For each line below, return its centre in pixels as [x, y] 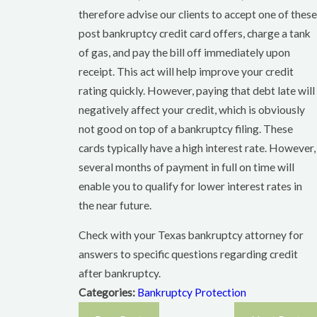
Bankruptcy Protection [192, 293]
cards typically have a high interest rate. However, [197, 148]
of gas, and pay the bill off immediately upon [184, 52]
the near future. [115, 205]
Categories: [108, 293]
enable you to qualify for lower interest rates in [190, 186]
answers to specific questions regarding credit [188, 254]
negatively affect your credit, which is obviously [192, 109]
